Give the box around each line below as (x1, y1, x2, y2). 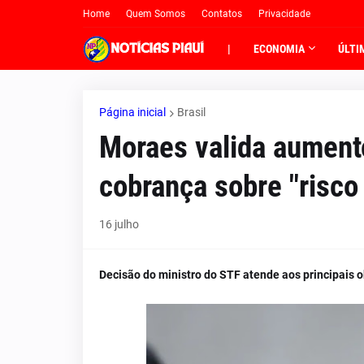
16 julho (99, 218, 139, 231)
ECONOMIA (253, 42, 305, 55)
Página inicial (99, 106, 166, 119)
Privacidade (258, 8, 310, 19)
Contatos (201, 8, 242, 19)
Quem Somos (126, 8, 185, 19)
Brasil (177, 106, 206, 119)
